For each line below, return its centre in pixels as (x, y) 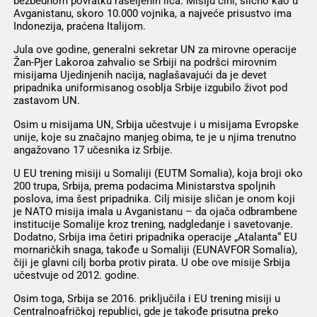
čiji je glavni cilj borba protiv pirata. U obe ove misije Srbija (151, 262)
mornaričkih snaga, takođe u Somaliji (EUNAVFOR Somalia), (155, 249)
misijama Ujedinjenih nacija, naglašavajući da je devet (140, 75)
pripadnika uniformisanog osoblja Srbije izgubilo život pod (150, 88)
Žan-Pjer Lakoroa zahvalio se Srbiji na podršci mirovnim (145, 63)
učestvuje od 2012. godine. (76, 275)
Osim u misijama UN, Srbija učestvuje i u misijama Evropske (156, 124)
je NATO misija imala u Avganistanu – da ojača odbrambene (155, 211)
